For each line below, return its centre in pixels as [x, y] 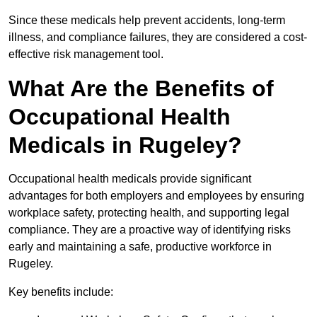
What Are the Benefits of [141, 89]
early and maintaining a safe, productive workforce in [140, 247]
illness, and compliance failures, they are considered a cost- [158, 38]
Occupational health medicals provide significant [130, 179]
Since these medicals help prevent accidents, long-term [147, 21]
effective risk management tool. [86, 54]
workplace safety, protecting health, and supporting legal [149, 213]
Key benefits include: [61, 292]
